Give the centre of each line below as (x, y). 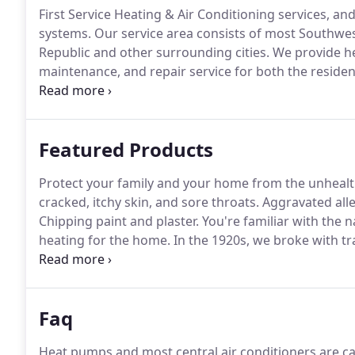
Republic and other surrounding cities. (154, 52)
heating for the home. (105, 240)
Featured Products (126, 149)
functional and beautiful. (113, 259)
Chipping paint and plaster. (119, 221)
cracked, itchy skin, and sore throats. (149, 202)
